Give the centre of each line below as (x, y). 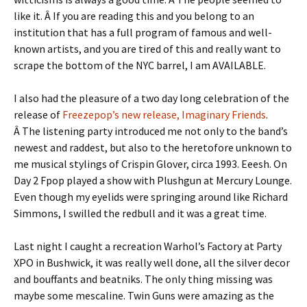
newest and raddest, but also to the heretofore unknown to (153, 147)
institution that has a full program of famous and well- (143, 32)
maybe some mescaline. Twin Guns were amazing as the (144, 295)
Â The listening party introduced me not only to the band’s (151, 131)
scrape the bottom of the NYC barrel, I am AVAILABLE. (140, 65)
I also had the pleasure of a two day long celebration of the (151, 98)
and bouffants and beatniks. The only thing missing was (143, 279)
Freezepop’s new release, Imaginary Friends (164, 114)
